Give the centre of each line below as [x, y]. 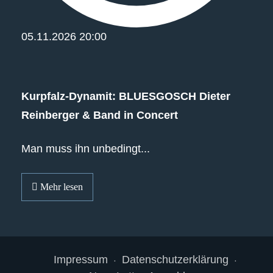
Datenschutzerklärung [175, 259]
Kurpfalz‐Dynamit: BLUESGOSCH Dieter [126, 97]
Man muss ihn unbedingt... [86, 149]
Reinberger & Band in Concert [100, 115]
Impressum [80, 259]
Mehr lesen [60, 186]
